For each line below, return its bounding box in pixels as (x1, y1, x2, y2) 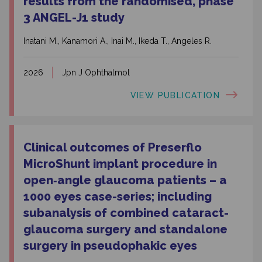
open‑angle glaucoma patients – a (23, 173, 227, 188)
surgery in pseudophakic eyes (23, 239, 197, 253)
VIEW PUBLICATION (130, 90, 220, 100)
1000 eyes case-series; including (23, 189, 212, 204)
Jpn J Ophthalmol (62, 68, 130, 78)
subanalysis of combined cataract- (23, 206, 229, 220)
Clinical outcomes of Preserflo (23, 140, 202, 155)
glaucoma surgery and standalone (23, 222, 227, 237)
